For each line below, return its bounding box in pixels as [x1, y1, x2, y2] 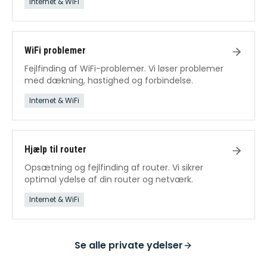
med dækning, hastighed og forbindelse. [24, 74, 193, 86]
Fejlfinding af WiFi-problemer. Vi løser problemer [24, 62, 223, 74]
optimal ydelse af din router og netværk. [24, 173, 193, 185]
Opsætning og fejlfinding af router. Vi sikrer [24, 161, 203, 173]
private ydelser [108, 238, 183, 252]
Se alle [74, 238, 108, 252]
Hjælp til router [24, 143, 86, 155]
